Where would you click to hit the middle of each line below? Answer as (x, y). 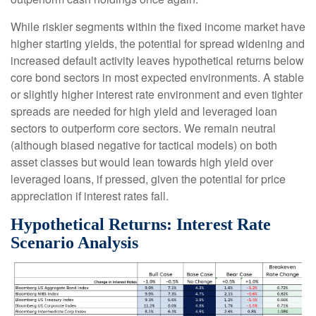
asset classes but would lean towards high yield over (142, 162)
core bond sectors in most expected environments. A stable (157, 77)
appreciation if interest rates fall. (90, 195)
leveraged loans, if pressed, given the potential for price (148, 178)
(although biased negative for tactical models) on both (144, 145)
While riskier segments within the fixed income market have (158, 26)
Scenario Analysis (74, 242)
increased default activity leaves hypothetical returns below (157, 60)
